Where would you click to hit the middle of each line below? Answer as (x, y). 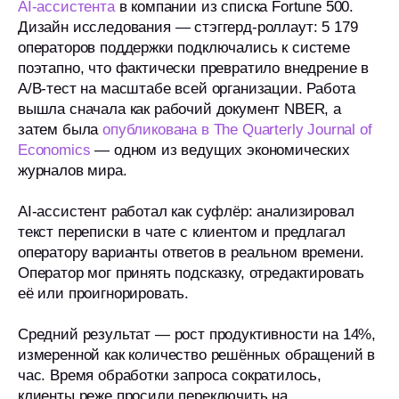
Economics (54, 150)
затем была (61, 130)
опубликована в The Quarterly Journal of (237, 130)
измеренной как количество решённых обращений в (197, 355)
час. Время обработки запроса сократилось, (170, 375)
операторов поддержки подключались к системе (184, 48)
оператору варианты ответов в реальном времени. (191, 252)
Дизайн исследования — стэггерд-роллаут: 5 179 (188, 27)
